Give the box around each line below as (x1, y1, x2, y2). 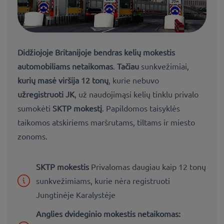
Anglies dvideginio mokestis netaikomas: (36, 208, 180, 218)
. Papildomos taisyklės (102, 103, 180, 113)
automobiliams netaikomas (17, 61, 113, 71)
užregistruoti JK (17, 89, 74, 99)
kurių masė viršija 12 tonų (17, 75, 108, 85)
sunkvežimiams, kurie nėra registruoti (36, 175, 170, 185)
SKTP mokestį (52, 103, 102, 113)
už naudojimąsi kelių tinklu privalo (78, 89, 198, 99)
